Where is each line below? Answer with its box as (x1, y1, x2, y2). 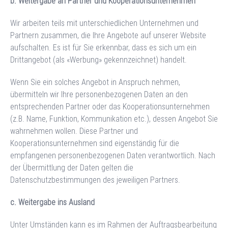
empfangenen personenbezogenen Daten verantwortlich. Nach (10, 150, 215, 160)
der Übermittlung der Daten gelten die (10, 162, 133, 173)
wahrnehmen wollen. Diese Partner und (10, 126, 138, 136)
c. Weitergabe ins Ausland (10, 197, 95, 207)
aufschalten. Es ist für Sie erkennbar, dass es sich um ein (10, 42, 196, 52)
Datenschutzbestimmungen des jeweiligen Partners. (10, 175, 180, 185)
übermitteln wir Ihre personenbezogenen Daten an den (10, 89, 188, 99)
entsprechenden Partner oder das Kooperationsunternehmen (10, 101, 210, 111)
